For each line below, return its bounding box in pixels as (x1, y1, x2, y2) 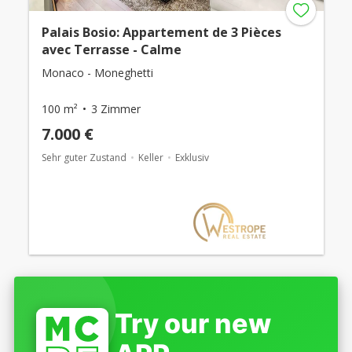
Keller (137, 150, 163, 164)
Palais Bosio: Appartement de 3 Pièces (41, 23, 281, 41)
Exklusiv (174, 150, 209, 164)
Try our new (115, 306, 271, 339)
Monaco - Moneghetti (41, 64, 153, 80)
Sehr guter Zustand (41, 150, 126, 164)
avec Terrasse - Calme (41, 40, 181, 58)
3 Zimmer (90, 101, 141, 116)
